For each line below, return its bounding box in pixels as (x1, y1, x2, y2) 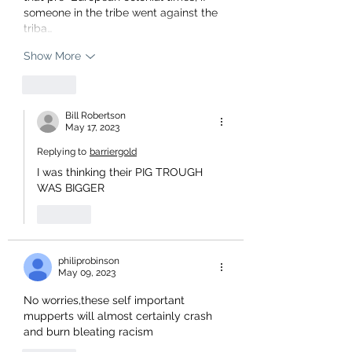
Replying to (37, 145, 86, 157)
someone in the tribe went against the (24, 5, 221, 19)
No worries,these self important (24, 293, 188, 306)
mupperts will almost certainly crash (24, 309, 215, 322)
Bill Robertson (65, 109, 126, 121)
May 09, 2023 (58, 266, 115, 278)
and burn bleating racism (24, 324, 153, 338)
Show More (24, 49, 81, 63)
